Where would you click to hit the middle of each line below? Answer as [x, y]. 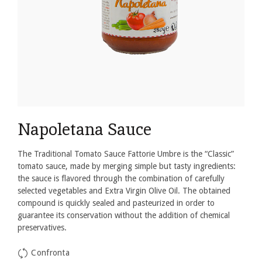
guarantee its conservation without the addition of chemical [124, 215]
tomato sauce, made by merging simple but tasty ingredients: [127, 166]
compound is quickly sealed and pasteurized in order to [116, 203]
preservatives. [42, 227]
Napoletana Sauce [85, 129]
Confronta [51, 253]
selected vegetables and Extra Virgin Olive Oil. [100, 191]
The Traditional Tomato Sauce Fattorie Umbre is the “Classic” [126, 154]
